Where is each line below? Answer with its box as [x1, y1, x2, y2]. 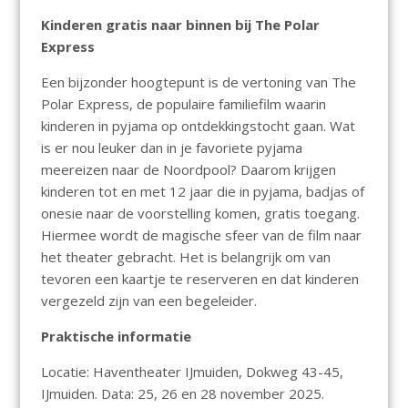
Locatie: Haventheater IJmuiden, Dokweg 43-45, [40, 362, 343, 382]
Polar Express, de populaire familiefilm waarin [40, 95, 326, 114]
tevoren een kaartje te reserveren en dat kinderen [40, 270, 359, 289]
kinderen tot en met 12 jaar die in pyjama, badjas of [40, 182, 364, 201]
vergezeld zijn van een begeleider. [40, 291, 257, 311]
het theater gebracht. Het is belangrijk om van [40, 248, 331, 267]
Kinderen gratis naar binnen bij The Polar [40, 15, 320, 35]
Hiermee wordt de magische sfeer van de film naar [40, 226, 362, 245]
